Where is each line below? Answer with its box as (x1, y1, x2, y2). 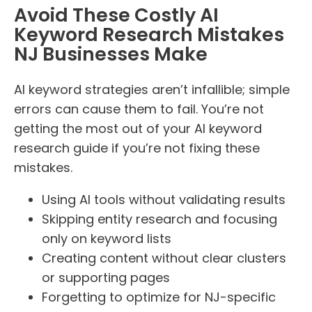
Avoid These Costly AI (14, 2, 219, 29)
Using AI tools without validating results (42, 190, 286, 208)
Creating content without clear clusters (42, 249, 286, 267)
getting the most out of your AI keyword (14, 119, 262, 137)
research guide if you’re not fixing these (14, 139, 260, 157)
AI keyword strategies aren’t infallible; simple (14, 80, 290, 98)
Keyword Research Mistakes (14, 22, 284, 48)
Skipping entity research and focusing (42, 210, 277, 228)
